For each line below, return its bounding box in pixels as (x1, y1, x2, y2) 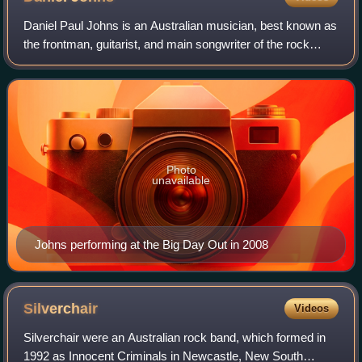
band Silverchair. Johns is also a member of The (23, 56, 278, 70)
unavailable (152, 174, 210, 187)
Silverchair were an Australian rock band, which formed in (23, 330, 326, 345)
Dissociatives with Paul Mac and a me (23, 74, 225, 89)
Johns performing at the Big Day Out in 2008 (35, 238, 268, 252)
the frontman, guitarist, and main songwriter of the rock (23, 37, 310, 52)
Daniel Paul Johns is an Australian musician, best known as (23, 19, 338, 33)
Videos (293, 302, 329, 315)
